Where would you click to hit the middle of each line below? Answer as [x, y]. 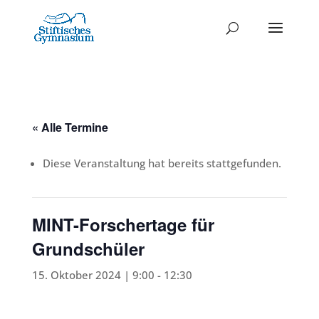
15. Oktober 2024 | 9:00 [93, 275]
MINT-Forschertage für [123, 224]
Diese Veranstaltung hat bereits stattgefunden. [162, 163]
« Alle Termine [70, 127]
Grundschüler [88, 249]
